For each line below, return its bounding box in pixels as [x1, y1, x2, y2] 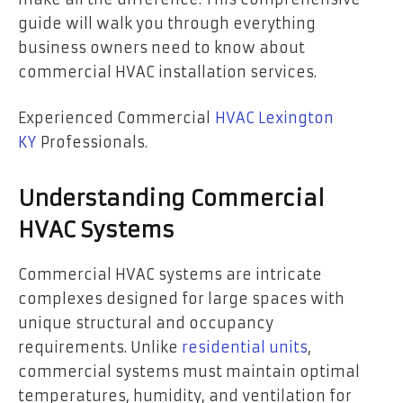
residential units [182, 338, 308, 357]
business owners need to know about [18, 38, 305, 57]
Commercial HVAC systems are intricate [18, 265, 322, 284]
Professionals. [36, 133, 148, 152]
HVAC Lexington [215, 109, 334, 128]
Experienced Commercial [18, 109, 215, 128]
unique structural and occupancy [18, 314, 273, 333]
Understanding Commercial [18, 185, 325, 213]
